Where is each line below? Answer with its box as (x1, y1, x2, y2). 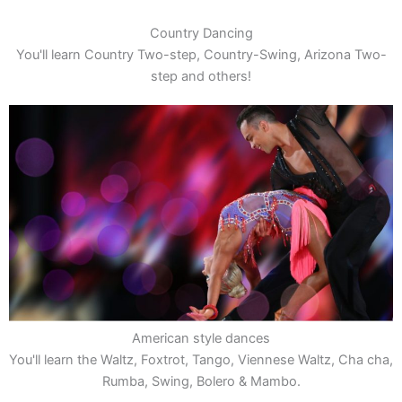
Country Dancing (149, 24, 253, 41)
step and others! (151, 67, 251, 84)
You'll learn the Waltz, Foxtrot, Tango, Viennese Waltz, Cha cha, (9, 351, 393, 368)
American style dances (132, 329, 270, 346)
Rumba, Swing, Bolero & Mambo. (101, 372, 301, 389)
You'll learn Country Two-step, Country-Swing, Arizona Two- (15, 46, 387, 63)
